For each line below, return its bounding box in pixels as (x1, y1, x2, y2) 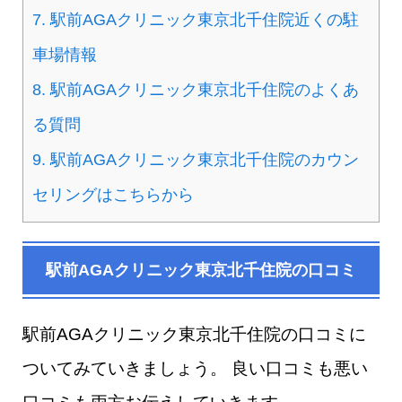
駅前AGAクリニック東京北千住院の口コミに (22, 325, 366, 345)
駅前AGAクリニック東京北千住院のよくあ (46, 81, 359, 100)
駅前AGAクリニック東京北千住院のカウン (46, 151, 359, 170)
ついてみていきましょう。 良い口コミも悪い (22, 359, 368, 379)
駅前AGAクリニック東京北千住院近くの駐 (46, 11, 359, 30)
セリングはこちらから (32, 186, 194, 205)
